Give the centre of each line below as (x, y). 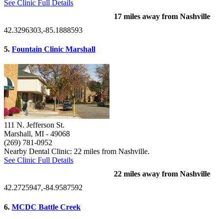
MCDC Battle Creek (46, 207)
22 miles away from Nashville (162, 174)
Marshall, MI (24, 134)
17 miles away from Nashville (162, 16)
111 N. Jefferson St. (34, 125)
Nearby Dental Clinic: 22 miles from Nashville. (77, 152)
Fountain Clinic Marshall (54, 49)
